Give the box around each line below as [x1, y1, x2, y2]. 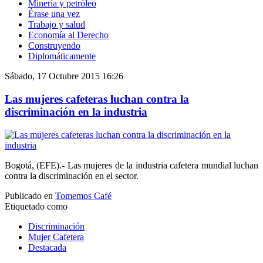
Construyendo [28, 41, 80, 51]
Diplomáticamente [28, 51, 96, 62]
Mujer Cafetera [28, 231, 84, 242]
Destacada [28, 242, 66, 252]
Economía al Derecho [28, 30, 109, 41]
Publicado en [5, 190, 53, 201]
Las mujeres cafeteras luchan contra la [5, 93, 189, 106]
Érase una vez [28, 9, 80, 19]
